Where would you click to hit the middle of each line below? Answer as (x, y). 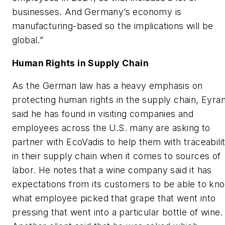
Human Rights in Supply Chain (81, 63)
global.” (28, 40)
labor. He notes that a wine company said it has (112, 170)
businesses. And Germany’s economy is (97, 12)
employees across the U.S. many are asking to (111, 128)
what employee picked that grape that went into (114, 198)
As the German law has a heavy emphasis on (107, 86)
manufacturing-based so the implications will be (113, 26)
